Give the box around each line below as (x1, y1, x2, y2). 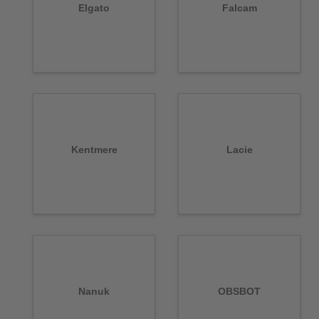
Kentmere (70, 144, 117, 156)
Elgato (78, 2, 110, 14)
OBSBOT (218, 286, 261, 298)
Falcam (221, 2, 257, 14)
